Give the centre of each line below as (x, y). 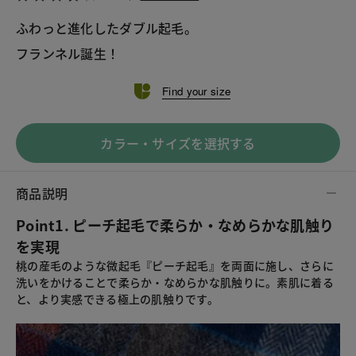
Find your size (197, 91)
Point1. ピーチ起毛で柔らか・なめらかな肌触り (175, 225)
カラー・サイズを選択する (178, 143)
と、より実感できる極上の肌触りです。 (118, 299)
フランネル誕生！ (68, 53)
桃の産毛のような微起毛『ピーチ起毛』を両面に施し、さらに (175, 266)
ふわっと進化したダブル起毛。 (106, 27)
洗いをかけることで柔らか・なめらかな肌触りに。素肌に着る (175, 282)
